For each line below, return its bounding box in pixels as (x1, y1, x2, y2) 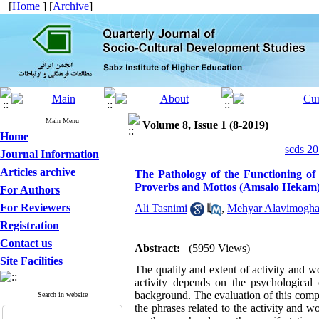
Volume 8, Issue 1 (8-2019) (142, 119, 268, 131)
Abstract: (135, 242, 180, 254)
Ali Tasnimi (135, 202, 187, 214)
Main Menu (46, 117, 79, 125)
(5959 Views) (189, 242, 250, 254)
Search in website (37, 291, 88, 298)
